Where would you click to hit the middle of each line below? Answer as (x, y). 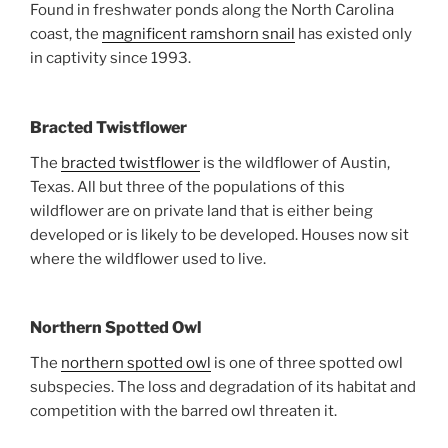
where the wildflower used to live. (149, 258)
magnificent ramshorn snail (198, 34)
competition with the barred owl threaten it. (183, 411)
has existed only (353, 34)
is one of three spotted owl (307, 363)
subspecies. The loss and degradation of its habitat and (223, 387)
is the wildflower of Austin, (295, 162)
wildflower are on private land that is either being (201, 210)
